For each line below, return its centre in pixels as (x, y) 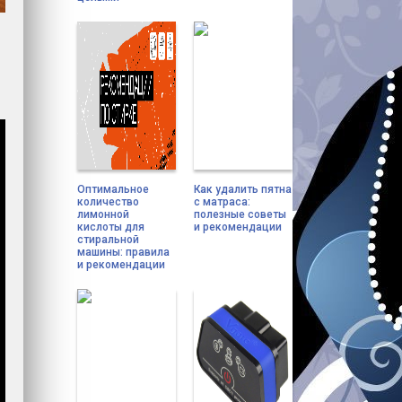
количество (108, 202)
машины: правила (123, 252)
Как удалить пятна (243, 189)
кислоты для (111, 227)
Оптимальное (113, 189)
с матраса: (222, 202)
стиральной (108, 240)
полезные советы (240, 214)
